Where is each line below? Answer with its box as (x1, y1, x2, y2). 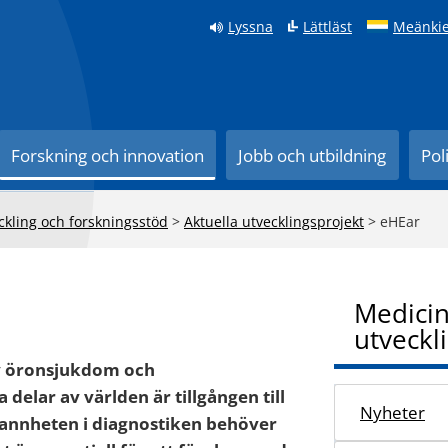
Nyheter (360, 401, 425, 424)
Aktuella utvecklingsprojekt (184, 212, 364, 231)
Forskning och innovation (11, 144, 205, 167)
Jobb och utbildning (238, 144, 387, 167)
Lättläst (303, 17, 352, 36)
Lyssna (228, 17, 273, 36)
